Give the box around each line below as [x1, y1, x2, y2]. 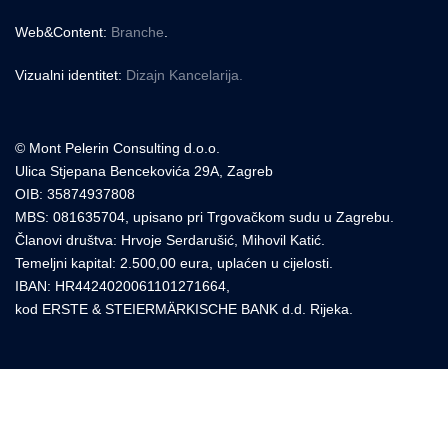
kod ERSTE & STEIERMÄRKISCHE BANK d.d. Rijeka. [15, 301, 353, 318]
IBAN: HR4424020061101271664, [15, 278, 230, 295]
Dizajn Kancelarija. [126, 67, 243, 84]
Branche [111, 24, 164, 41]
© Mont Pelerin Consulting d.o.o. [15, 140, 220, 157]
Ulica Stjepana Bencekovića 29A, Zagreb [15, 163, 273, 180]
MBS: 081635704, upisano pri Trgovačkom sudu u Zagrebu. [15, 209, 394, 226]
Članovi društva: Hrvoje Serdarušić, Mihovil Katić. [15, 232, 325, 249]
